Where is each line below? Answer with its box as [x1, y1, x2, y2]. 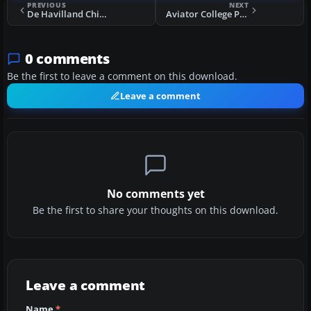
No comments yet [106, 186, 205, 202]
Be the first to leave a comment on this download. [7, 70, 237, 83]
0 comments [25, 49, 110, 69]
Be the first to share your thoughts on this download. [33, 204, 278, 217]
